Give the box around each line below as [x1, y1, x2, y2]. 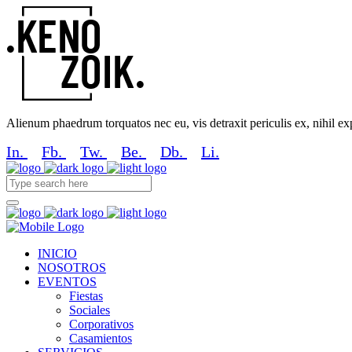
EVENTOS [38, 275, 97, 288]
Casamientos [69, 332, 132, 345]
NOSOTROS [38, 261, 106, 274]
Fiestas [69, 289, 103, 302]
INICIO [38, 247, 77, 260]
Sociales [69, 303, 110, 317]
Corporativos [69, 317, 134, 331]
